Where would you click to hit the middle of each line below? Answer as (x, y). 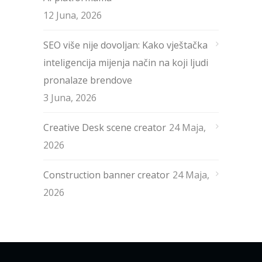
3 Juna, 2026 (70, 98)
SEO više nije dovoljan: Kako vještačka (125, 45)
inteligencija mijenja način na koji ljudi (126, 63)
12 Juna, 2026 (73, 15)
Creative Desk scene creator (105, 128)
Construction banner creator (106, 175)
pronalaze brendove (88, 80)
